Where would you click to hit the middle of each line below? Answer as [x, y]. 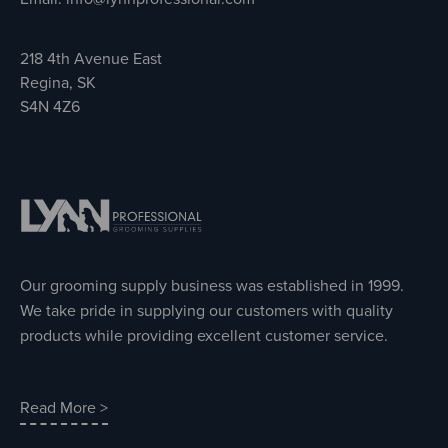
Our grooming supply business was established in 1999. [212, 286]
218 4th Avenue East [91, 59]
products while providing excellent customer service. [204, 336]
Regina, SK [58, 83]
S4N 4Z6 [50, 107]
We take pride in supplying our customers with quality [206, 311]
